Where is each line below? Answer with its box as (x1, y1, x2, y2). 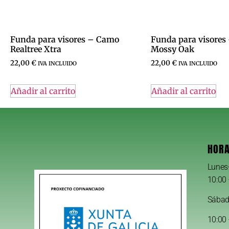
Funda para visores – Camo (10, 34, 119, 44)
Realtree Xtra (10, 43, 61, 54)
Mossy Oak (151, 43, 194, 54)
